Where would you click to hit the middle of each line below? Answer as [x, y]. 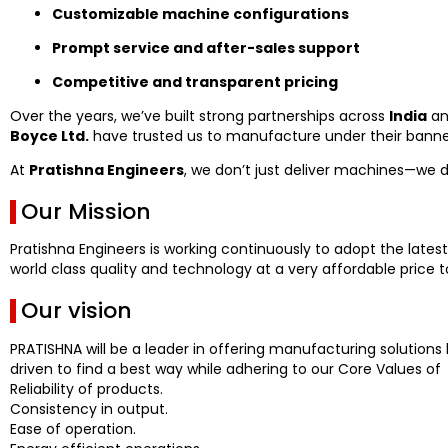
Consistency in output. [89, 408]
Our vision [76, 311]
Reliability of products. [86, 388]
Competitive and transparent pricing [195, 82]
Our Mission [86, 211]
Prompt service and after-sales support [206, 48]
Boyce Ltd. [49, 136]
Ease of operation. [73, 428]
